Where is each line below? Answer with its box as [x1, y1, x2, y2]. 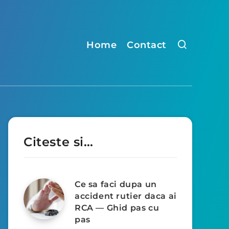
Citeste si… [24, 134, 94, 149]
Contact [127, 39, 167, 51]
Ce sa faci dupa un [75, 179, 157, 189]
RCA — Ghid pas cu [75, 203, 159, 213]
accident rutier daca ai [75, 191, 177, 201]
